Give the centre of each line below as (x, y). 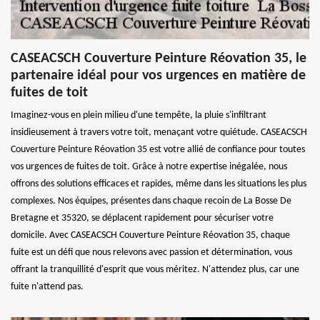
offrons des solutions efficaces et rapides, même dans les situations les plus (159, 184)
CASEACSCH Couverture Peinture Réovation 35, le (159, 58)
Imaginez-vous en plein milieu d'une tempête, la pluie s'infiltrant (139, 115)
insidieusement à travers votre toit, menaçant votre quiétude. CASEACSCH (159, 132)
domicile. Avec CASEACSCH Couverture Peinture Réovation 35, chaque (150, 235)
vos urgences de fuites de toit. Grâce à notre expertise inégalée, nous (149, 166)
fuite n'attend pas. (47, 286)
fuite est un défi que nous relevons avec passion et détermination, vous (151, 252)
